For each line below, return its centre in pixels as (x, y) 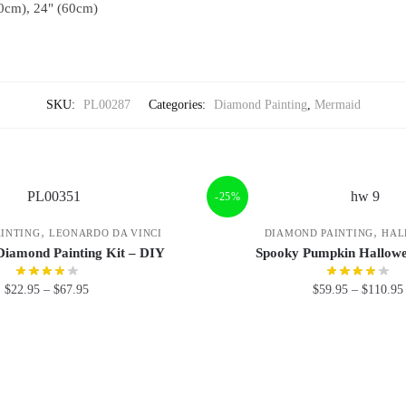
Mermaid (337, 105)
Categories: (179, 105)
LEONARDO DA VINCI (105, 232)
